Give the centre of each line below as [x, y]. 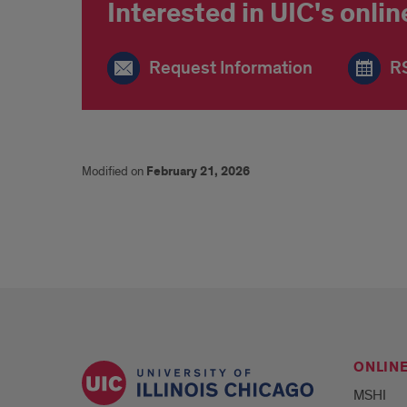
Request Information [231, 68]
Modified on [114, 171]
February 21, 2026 [198, 172]
